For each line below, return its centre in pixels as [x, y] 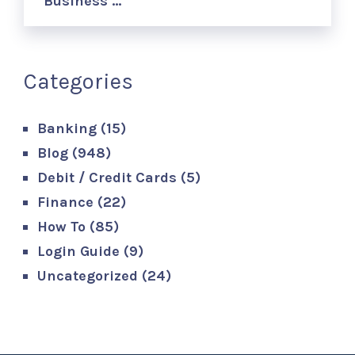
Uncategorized [88, 275]
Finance [66, 202]
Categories [79, 81]
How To [62, 226]
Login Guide [79, 251]
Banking [67, 128]
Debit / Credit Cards [107, 177]
